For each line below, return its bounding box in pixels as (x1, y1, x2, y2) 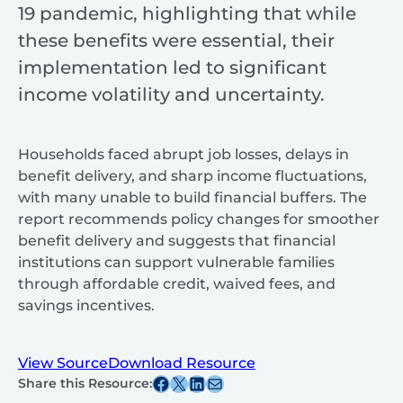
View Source (18, 354, 108, 372)
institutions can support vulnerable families (18, 254, 335, 272)
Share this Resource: (18, 375, 152, 392)
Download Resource (108, 354, 255, 372)
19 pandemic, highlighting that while (18, 3, 356, 25)
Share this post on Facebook (151, 372, 241, 394)
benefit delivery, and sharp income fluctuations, (18, 167, 367, 185)
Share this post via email (205, 372, 256, 394)
